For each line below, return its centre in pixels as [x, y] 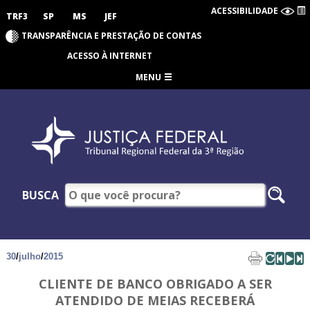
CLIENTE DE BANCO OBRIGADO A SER [155, 284]
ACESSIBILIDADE [245, 10]
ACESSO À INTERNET [109, 56]
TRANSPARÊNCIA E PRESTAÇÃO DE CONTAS [111, 35]
